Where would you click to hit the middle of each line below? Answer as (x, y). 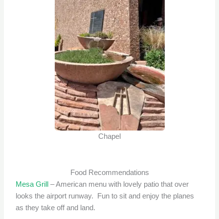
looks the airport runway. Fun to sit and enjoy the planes (105, 196)
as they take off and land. (56, 208)
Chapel (109, 137)
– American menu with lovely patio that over (119, 185)
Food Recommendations (109, 173)
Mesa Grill (32, 185)
